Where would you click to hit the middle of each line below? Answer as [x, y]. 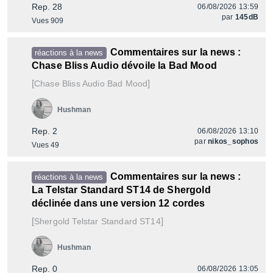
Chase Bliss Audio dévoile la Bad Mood [124, 66]
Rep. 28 [47, 7]
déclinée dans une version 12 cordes [119, 203]
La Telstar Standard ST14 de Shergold [121, 190]
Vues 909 [48, 21]
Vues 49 [45, 145]
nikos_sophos [233, 141]
